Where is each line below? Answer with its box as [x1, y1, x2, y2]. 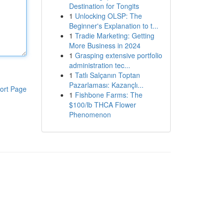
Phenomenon [69, 110, 111, 119]
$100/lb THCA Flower [69, 100, 136, 110]
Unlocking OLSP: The [74, 11, 142, 21]
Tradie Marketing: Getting [74, 31, 154, 40]
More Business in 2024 [69, 40, 141, 50]
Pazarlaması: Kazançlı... [69, 80, 144, 90]
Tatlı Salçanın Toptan [74, 70, 140, 80]
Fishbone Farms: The [74, 90, 143, 100]
